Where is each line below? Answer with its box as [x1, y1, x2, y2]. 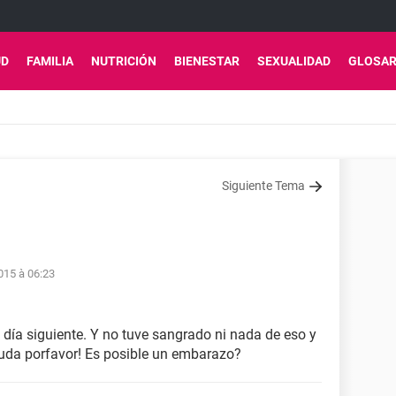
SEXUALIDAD [257, 54, 331, 68]
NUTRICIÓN [91, 54, 156, 68]
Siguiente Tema [222, 179, 305, 193]
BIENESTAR [174, 54, 240, 68]
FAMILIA [27, 54, 73, 68]
